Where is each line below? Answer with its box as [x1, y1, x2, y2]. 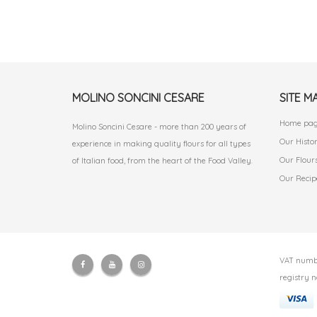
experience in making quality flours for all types [72, 139, 250, 149]
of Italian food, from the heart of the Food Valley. [72, 156, 253, 166]
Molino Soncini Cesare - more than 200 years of [72, 122, 246, 132]
